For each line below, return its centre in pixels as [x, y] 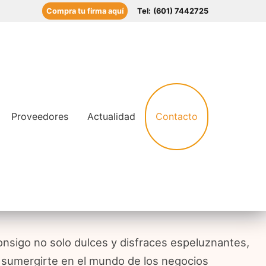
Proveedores [40, 117]
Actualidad [111, 117]
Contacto [177, 117]
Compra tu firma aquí [85, 11]
